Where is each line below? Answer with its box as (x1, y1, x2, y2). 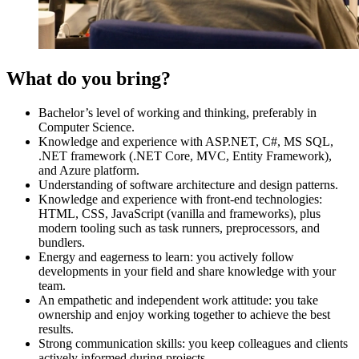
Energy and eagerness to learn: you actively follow (38, 249, 294, 264)
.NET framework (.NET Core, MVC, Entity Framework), (38, 148, 332, 163)
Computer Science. (38, 119, 135, 134)
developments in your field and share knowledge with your (38, 264, 336, 278)
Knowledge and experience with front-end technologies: (38, 192, 322, 206)
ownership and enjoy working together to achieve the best (38, 307, 330, 321)
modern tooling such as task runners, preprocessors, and (38, 220, 320, 235)
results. (38, 321, 74, 336)
